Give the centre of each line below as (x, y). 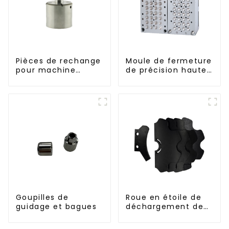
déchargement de (165, 206)
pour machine (46, 70)
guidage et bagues (56, 206)
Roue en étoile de (164, 197)
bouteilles (147, 215)
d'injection (38, 79)
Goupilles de (42, 197)
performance (154, 79)
